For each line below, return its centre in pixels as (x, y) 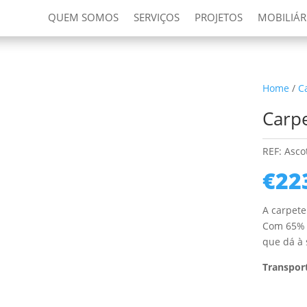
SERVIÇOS (156, 17)
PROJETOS (218, 17)
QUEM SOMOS (83, 17)
